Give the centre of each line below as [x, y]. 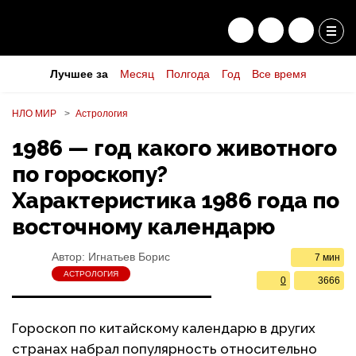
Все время [279, 74]
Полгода [188, 74]
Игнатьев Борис [129, 257]
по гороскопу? [90, 174]
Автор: [70, 257]
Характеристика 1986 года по [176, 201]
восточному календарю [143, 227]
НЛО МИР [34, 114]
